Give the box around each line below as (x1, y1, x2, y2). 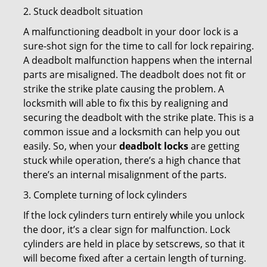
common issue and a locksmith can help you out (23, 125, 240, 138)
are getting (188, 139, 240, 153)
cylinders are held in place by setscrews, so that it (23, 237, 245, 250)
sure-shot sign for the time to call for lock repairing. (23, 39, 254, 52)
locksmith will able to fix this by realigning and (23, 97, 228, 110)
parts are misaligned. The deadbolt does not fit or (23, 68, 246, 81)
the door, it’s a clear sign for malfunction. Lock (23, 223, 230, 236)
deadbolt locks (119, 139, 188, 153)
